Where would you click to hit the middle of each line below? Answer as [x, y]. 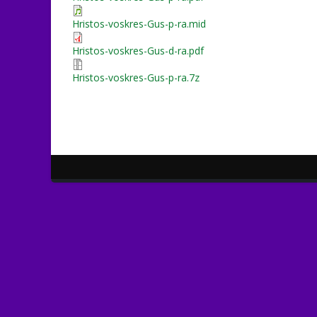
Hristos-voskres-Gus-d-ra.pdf [138, 51]
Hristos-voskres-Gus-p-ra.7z [136, 77]
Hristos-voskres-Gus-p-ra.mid [139, 24]
